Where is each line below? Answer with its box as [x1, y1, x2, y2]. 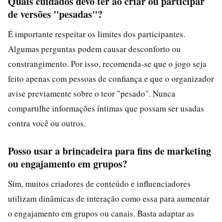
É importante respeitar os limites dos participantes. [8, 28, 185, 40]
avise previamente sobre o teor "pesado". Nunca [8, 87, 175, 99]
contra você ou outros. [8, 117, 86, 129]
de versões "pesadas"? [8, 6, 103, 21]
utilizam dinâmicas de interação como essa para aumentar [8, 192, 210, 204]
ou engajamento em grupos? [8, 156, 127, 171]
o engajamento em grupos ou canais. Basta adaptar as [8, 207, 194, 219]
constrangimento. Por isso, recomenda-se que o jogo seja [8, 57, 207, 69]
